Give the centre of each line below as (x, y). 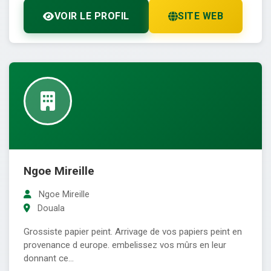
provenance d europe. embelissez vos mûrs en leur (125, 245)
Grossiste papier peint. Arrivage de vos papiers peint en (133, 232)
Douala (50, 209)
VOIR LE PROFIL (92, 16)
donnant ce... (49, 259)
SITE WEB (201, 16)
